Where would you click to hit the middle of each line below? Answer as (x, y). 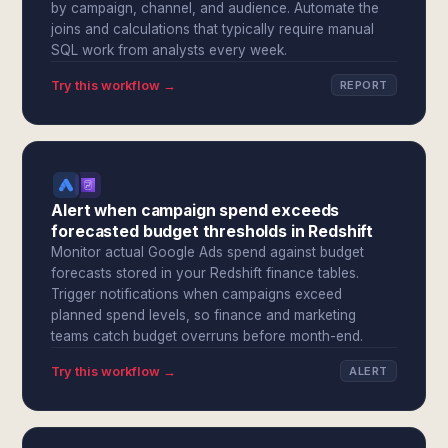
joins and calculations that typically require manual (213, 29)
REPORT (363, 85)
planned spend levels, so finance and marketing (204, 315)
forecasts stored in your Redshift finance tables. (205, 273)
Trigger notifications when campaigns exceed (197, 294)
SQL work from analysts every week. (169, 50)
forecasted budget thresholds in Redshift (212, 231)
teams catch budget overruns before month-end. (207, 336)
